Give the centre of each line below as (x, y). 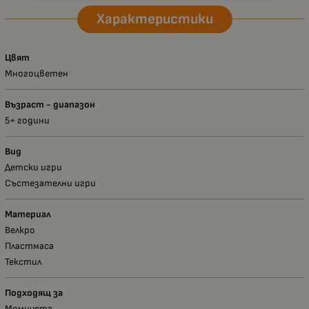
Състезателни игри (50, 183)
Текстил (23, 261)
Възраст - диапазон (50, 104)
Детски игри (33, 167)
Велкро (20, 230)
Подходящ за (34, 292)
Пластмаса (29, 246)
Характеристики (154, 19)
